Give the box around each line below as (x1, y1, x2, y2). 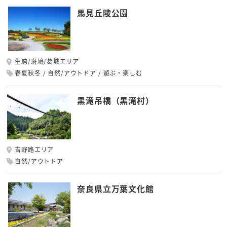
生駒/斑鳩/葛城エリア (15, 57, 80, 66)
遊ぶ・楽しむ (103, 68, 142, 78)
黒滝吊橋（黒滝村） (77, 94, 154, 107)
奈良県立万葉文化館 (77, 182, 154, 195)
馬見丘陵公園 (77, 6, 129, 19)
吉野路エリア (15, 144, 54, 154)
